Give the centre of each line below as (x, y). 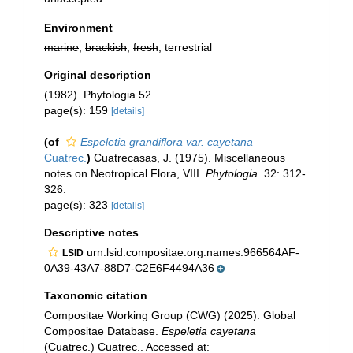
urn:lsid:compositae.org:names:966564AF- (191, 252)
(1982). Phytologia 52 (98, 95)
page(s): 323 (78, 205)
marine (61, 47)
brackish (106, 47)
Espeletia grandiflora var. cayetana (167, 142)
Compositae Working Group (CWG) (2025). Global (170, 315)
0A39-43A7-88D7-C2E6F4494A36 (129, 268)
